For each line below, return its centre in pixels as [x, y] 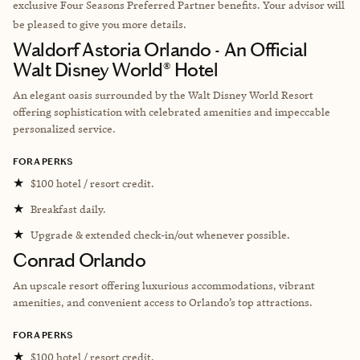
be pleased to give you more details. [100, 24]
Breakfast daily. [68, 209]
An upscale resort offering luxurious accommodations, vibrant [164, 285]
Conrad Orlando [80, 260]
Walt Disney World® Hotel [116, 70]
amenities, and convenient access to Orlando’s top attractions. [163, 302]
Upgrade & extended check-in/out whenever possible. [160, 234]
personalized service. [64, 128]
